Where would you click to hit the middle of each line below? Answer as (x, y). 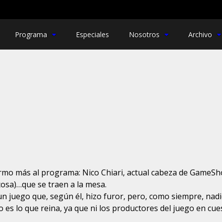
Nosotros (144, 34)
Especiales (92, 34)
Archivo (200, 34)
